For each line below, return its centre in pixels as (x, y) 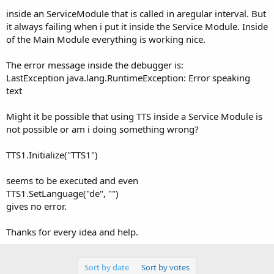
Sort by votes (165, 267)
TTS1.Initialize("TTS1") (52, 154)
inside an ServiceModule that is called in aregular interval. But (136, 13)
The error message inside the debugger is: (95, 65)
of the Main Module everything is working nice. (106, 39)
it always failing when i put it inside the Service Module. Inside (137, 26)
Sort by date (107, 267)
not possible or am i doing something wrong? (102, 129)
